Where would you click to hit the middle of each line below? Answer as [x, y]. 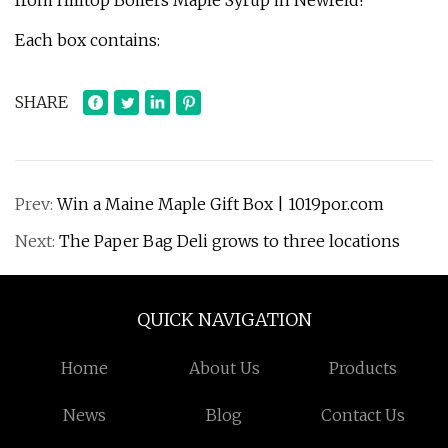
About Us [224, 368]
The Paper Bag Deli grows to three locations [229, 241]
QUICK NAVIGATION [224, 319]
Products [363, 368]
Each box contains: [87, 40]
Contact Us [363, 415]
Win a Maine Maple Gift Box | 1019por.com [220, 204]
